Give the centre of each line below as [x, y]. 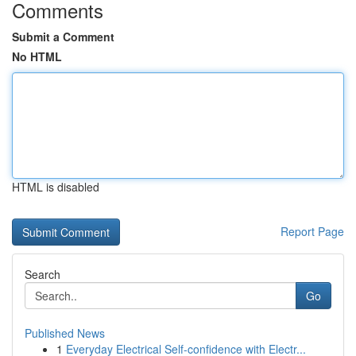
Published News [65, 333]
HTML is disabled [56, 187]
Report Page [312, 231]
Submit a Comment [63, 37]
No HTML [37, 56]
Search [43, 274]
